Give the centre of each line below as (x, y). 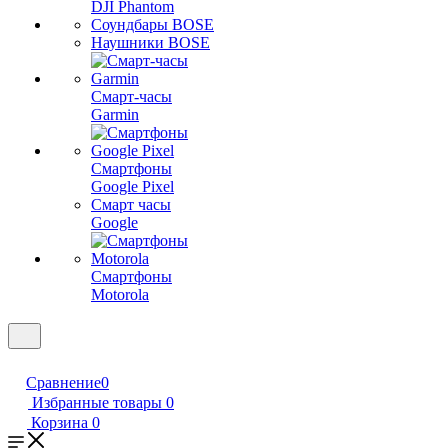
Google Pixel (132, 186)
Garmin (115, 114)
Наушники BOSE (150, 42)
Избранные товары (97, 402)
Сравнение (63, 382)
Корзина (59, 422)
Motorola (120, 294)
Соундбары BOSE (152, 24)
